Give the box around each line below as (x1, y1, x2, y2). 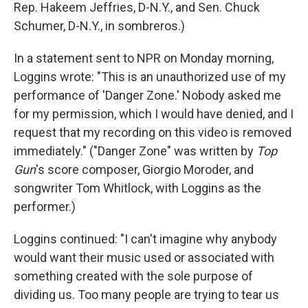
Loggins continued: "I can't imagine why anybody (14, 232, 277, 246)
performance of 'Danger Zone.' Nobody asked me (14, 88, 281, 102)
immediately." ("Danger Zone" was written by (14, 144, 256, 158)
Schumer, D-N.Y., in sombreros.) (14, 19, 185, 33)
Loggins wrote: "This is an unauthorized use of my (14, 69, 286, 84)
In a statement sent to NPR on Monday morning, (14, 51, 274, 65)
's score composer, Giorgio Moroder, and (36, 162, 254, 177)
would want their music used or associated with (14, 250, 274, 265)
